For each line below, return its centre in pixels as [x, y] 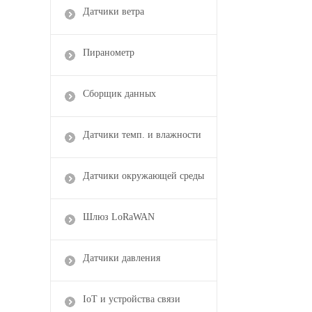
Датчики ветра [114, 11]
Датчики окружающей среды [143, 175]
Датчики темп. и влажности [142, 134]
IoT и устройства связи [132, 299]
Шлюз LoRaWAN [119, 217]
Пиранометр [109, 52]
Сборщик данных [119, 93]
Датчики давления [122, 258]
